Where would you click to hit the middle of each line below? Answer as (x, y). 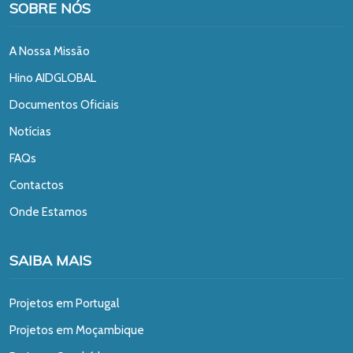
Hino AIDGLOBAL (53, 78)
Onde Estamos (48, 212)
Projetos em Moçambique (77, 330)
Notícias (30, 131)
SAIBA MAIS (50, 260)
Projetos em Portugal (64, 303)
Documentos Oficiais (64, 104)
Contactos (37, 185)
